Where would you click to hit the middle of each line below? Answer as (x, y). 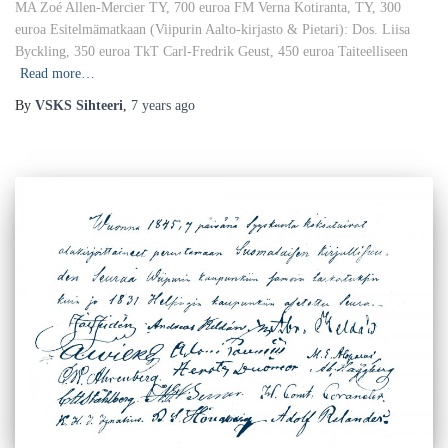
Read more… (57, 74)
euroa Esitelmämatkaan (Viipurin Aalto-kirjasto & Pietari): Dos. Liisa (212, 30)
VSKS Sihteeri (79, 106)
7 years (151, 106)
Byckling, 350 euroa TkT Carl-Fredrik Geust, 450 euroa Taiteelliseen (211, 52)
